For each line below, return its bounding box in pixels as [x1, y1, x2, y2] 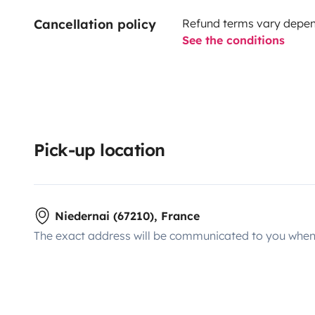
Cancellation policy [34, 16, 156, 33]
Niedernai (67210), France [55, 209, 200, 224]
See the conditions [181, 33, 285, 48]
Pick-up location [34, 139, 165, 161]
